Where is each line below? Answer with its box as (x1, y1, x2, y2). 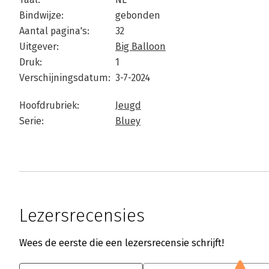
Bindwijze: (19, 10, 64, 21)
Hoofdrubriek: (19, 100, 79, 111)
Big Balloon (115, 41, 166, 52)
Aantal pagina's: (19, 25, 89, 37)
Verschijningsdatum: (19, 72, 110, 83)
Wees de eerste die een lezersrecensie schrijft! (19, 237, 224, 249)
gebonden (115, 10, 160, 21)
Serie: (19, 115, 44, 127)
